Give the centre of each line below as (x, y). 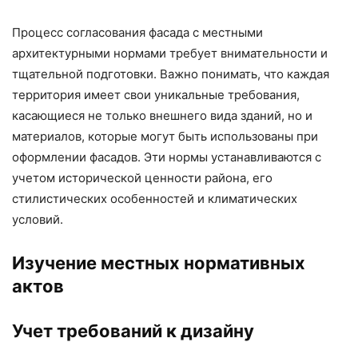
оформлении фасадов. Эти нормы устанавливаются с (167, 157)
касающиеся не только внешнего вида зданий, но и (162, 115)
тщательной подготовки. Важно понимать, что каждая (171, 74)
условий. (38, 219)
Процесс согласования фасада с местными (137, 32)
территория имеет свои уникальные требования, (156, 94)
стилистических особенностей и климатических (155, 198)
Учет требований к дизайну (133, 330)
